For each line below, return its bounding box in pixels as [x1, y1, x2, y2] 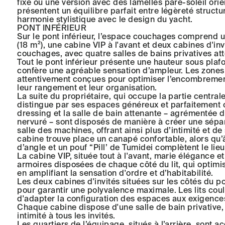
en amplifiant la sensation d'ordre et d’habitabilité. [17, 168, 213, 178]
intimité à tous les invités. [17, 211, 116, 220]
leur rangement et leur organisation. [17, 83, 157, 92]
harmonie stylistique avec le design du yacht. [17, 15, 193, 24]
